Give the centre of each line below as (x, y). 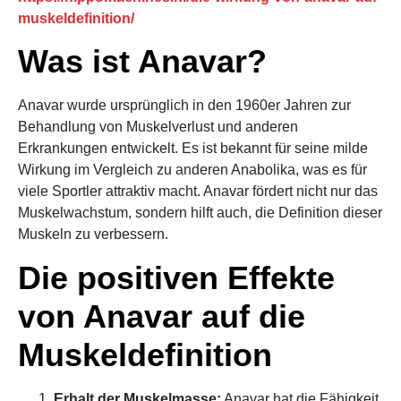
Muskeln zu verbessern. (93, 235)
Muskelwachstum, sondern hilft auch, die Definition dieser (200, 213)
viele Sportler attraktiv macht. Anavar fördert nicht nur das (198, 192)
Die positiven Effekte (176, 277)
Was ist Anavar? (142, 62)
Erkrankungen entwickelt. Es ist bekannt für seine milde (193, 149)
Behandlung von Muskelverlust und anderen (158, 127)
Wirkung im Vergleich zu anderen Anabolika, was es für (192, 170)
